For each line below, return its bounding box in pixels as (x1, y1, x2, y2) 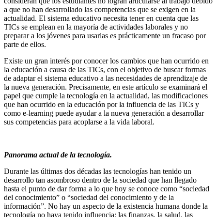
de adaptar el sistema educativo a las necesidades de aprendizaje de (4, 74, 207, 83)
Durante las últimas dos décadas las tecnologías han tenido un (4, 167, 191, 176)
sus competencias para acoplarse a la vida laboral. (4, 118, 155, 126)
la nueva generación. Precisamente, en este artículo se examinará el (4, 83, 207, 92)
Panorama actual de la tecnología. (4, 151, 112, 159)
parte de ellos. (4, 40, 46, 49)
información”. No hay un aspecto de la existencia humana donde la (4, 202, 208, 211)
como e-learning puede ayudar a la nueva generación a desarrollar (4, 109, 204, 118)
